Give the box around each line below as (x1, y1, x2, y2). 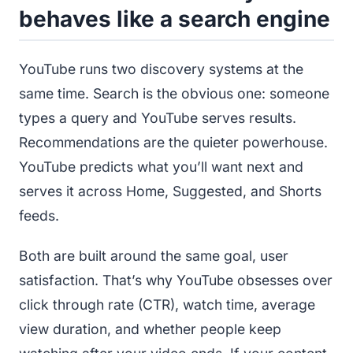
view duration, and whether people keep (19, 320, 281, 337)
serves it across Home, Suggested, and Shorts (19, 182, 321, 199)
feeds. (19, 206, 59, 224)
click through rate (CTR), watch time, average (19, 295, 315, 313)
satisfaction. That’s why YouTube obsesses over (19, 271, 333, 288)
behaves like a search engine (19, 5, 330, 32)
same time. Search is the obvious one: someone (19, 84, 329, 102)
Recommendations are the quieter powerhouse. (19, 133, 328, 150)
